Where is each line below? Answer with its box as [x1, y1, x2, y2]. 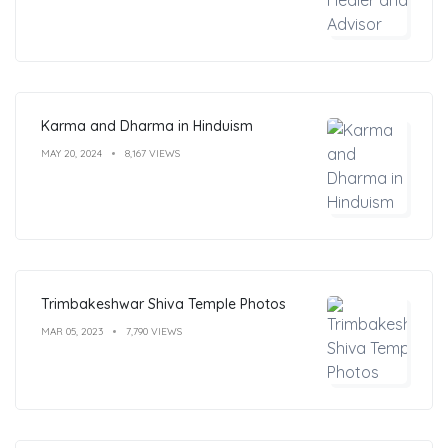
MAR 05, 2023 [41, 324, 103, 338]
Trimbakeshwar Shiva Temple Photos [41, 294, 286, 313]
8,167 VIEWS [125, 146, 180, 160]
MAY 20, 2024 [41, 146, 102, 160]
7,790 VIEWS [126, 324, 182, 338]
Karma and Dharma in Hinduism [41, 116, 253, 135]
